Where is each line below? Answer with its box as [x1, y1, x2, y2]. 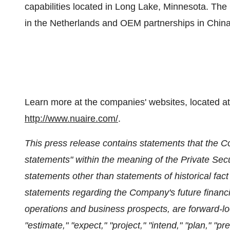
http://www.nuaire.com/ [25, 113, 118, 124]
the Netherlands [34, 18, 100, 28]
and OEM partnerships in [100, 18, 207, 28]
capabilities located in [25, 2, 115, 12]
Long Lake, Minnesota [115, 2, 206, 12]
